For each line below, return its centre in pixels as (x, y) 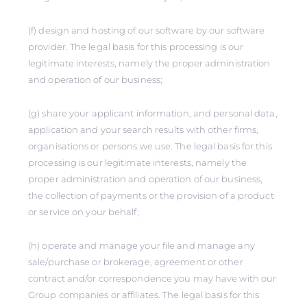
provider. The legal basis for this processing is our (136, 47)
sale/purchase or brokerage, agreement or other (136, 262)
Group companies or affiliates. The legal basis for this (144, 295)
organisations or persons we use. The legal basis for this (150, 146)
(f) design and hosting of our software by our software (147, 30)
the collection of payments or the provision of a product (151, 195)
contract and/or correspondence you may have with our (152, 278)
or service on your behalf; (84, 212)
